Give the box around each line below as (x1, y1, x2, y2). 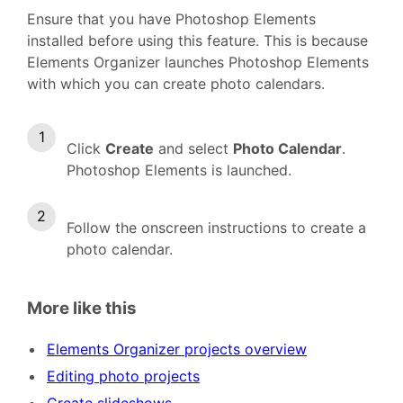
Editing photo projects (47, 366, 200, 385)
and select (154, 139, 233, 157)
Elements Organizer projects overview (47, 339, 307, 358)
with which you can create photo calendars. (27, 74, 329, 93)
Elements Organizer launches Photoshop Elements (27, 52, 369, 71)
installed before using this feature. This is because (27, 31, 368, 49)
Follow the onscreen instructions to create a (67, 218, 366, 237)
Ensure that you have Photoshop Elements (27, 9, 316, 28)
